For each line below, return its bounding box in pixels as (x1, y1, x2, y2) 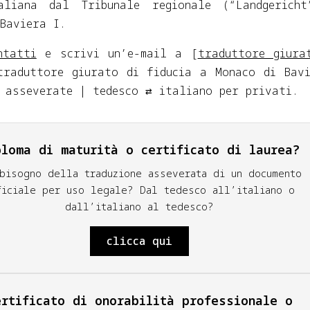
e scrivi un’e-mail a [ (36, 46, 198, 61)
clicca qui (106, 233, 172, 248)
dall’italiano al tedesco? (64, 200, 214, 213)
